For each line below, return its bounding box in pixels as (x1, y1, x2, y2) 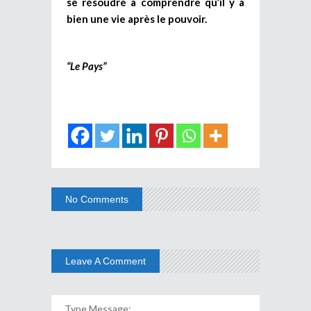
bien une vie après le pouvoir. (67, 12, 207, 25)
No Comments (65, 193, 128, 205)
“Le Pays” (67, 59, 106, 72)
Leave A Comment (65, 255, 146, 267)
